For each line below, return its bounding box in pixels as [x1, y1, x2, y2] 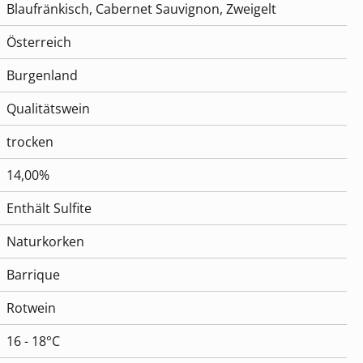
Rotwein [6, 299, 56, 318]
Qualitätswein [6, 100, 90, 118]
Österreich [6, 33, 71, 52]
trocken [6, 133, 53, 152]
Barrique [6, 266, 60, 284]
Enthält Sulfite [6, 199, 92, 218]
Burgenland [6, 66, 78, 85]
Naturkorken [6, 233, 84, 251]
